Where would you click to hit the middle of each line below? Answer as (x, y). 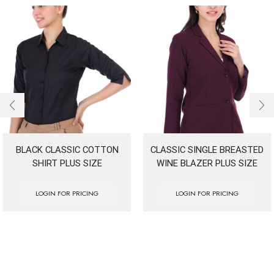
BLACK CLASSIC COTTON (67, 150)
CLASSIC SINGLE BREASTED (207, 150)
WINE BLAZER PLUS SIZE (207, 163)
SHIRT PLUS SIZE (67, 163)
